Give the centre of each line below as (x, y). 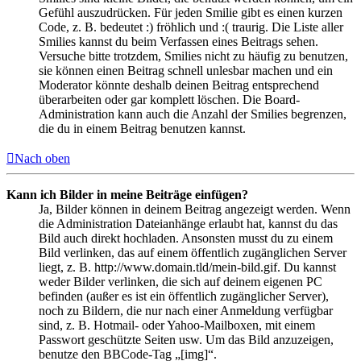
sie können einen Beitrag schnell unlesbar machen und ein (186, 71)
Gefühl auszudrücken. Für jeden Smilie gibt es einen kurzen (191, 13)
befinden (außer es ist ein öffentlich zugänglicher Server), (184, 297)
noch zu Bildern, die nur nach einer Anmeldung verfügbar (186, 311)
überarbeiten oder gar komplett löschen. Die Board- (169, 100)
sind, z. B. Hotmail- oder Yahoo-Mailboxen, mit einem (177, 326)
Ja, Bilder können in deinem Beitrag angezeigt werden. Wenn (195, 210)
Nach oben (42, 159)
